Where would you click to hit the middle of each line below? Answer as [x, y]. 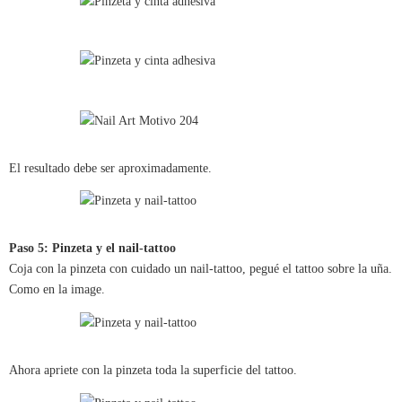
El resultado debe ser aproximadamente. [110, 168]
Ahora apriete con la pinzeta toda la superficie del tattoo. [153, 371]
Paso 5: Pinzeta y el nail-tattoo [92, 249]
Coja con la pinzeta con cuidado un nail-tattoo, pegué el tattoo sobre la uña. [201, 269]
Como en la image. [57, 290]
